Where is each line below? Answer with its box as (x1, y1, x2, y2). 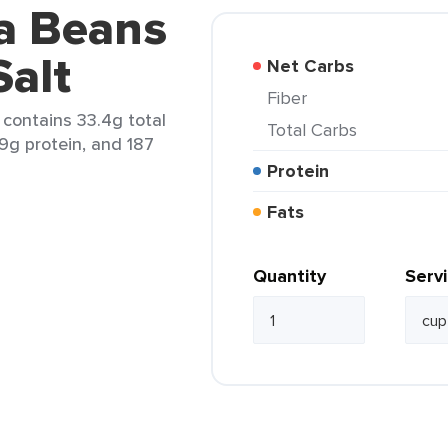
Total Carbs (276, 117, 357, 142)
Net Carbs (280, 53, 354, 79)
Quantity (253, 263, 326, 289)
